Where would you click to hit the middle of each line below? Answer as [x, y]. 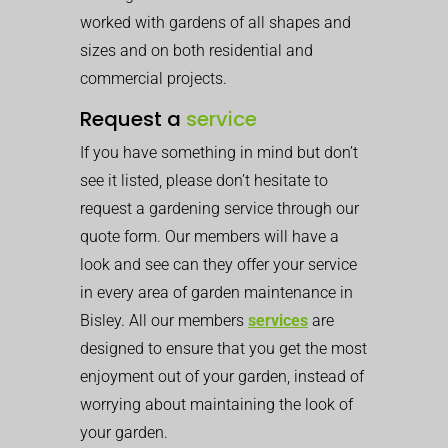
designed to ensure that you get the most [223, 348]
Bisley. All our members [164, 320]
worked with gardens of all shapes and [215, 22]
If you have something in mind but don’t [219, 152]
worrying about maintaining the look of [216, 404]
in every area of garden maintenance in [216, 292]
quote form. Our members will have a [209, 236]
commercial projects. [153, 78]
